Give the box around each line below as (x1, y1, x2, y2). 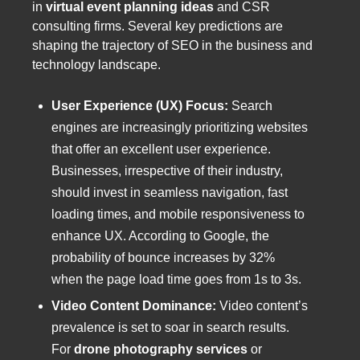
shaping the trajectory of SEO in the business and (32, 38, 313, 52)
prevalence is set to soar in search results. (51, 320, 289, 334)
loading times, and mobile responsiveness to (51, 207, 305, 221)
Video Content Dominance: (51, 298, 216, 313)
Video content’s (216, 298, 308, 313)
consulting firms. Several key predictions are (32, 18, 283, 33)
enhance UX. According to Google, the (51, 228, 269, 243)
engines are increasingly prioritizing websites (51, 120, 308, 134)
